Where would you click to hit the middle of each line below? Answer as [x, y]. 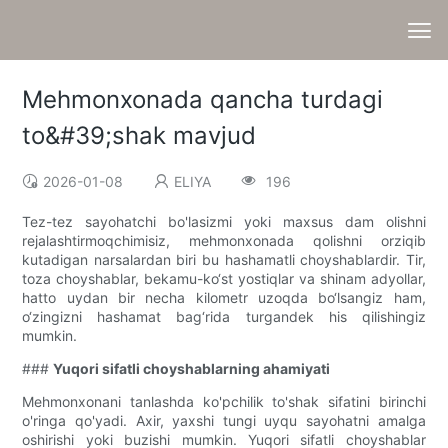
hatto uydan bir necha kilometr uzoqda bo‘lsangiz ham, [224, 298]
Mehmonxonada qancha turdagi [203, 100]
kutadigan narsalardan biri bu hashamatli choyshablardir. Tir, [224, 260]
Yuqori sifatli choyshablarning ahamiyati [192, 369]
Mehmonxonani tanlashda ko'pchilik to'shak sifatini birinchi [224, 402]
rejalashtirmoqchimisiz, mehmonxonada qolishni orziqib [224, 241]
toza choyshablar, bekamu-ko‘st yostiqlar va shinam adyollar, [224, 279]
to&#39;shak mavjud [139, 136]
